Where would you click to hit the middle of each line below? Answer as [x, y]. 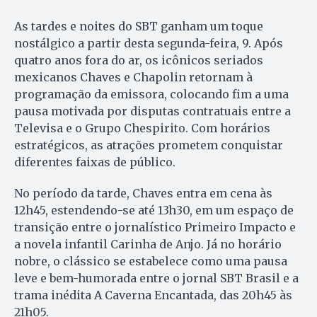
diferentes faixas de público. [95, 162]
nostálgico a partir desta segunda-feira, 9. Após [149, 44]
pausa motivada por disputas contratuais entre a [152, 111]
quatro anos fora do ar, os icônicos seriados [139, 60]
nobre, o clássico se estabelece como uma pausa [151, 261]
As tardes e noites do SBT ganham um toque [139, 27]
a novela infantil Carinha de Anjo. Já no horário [148, 244]
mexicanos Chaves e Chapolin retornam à [133, 77]
